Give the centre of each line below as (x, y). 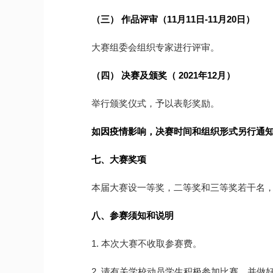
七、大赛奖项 (119, 159)
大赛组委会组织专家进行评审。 (155, 47)
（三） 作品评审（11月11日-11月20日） (173, 19)
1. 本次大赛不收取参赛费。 (147, 243)
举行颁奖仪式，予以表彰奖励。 (155, 103)
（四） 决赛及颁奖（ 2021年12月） (163, 75)
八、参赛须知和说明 (133, 215)
